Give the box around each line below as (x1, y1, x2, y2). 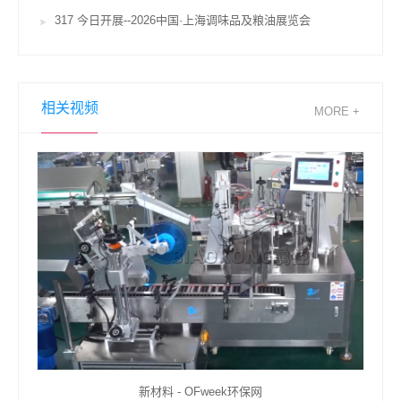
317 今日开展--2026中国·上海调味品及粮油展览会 (55, 13, 311, 27)
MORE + (314, 105, 360, 118)
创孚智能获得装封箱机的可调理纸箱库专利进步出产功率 (56, 384, 348, 398)
